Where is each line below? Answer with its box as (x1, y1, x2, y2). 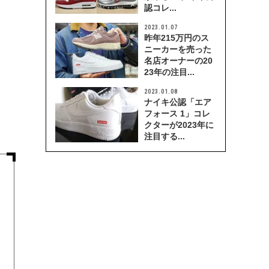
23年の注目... (144, 67, 195, 77)
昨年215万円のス (144, 33, 209, 43)
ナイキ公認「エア (144, 97, 211, 107)
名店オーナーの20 (144, 56, 213, 65)
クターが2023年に (144, 120, 214, 130)
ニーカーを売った (144, 44, 211, 54)
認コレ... (144, 3, 177, 13)
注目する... (144, 131, 185, 141)
